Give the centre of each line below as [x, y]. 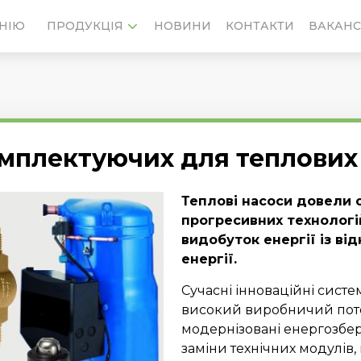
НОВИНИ [183, 26]
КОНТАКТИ [259, 26]
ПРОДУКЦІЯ [85, 26]
